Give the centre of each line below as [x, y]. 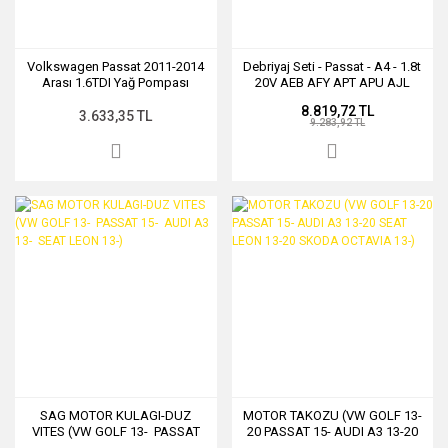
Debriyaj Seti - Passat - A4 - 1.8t [332, 66]
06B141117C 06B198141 [332, 98]
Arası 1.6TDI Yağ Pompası [116, 82]
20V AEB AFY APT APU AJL [332, 82]
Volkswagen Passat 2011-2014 [116, 66]
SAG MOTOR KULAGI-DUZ [116, 415]
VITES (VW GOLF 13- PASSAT [115, 431]
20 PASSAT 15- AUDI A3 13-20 [332, 431]
